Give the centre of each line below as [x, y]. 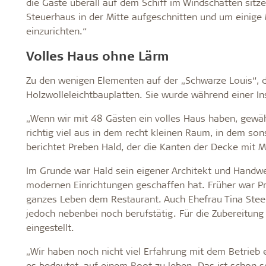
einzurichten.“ [58, 30]
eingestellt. [50, 227]
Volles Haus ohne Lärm [97, 55]
